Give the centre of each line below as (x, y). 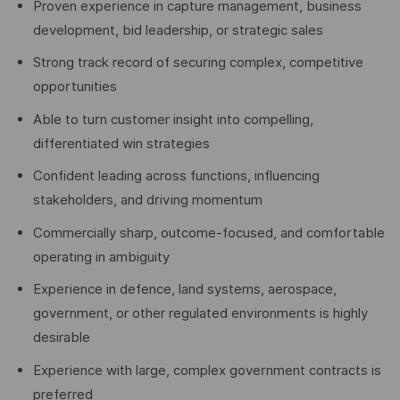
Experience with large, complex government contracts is (207, 370)
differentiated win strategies (121, 143)
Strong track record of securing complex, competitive (198, 63)
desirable (61, 338)
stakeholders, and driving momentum (147, 200)
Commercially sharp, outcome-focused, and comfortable (208, 233)
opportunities (75, 87)
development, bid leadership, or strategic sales (178, 30)
